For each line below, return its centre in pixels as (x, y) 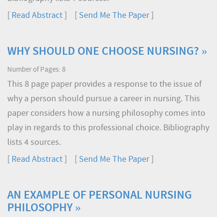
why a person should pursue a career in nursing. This (104, 99)
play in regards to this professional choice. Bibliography (108, 128)
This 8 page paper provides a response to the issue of (104, 85)
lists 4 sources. (34, 143)
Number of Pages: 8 (36, 70)
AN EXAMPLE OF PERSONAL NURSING (100, 196)
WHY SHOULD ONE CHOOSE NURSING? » (107, 52)
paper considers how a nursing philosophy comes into (106, 114)
